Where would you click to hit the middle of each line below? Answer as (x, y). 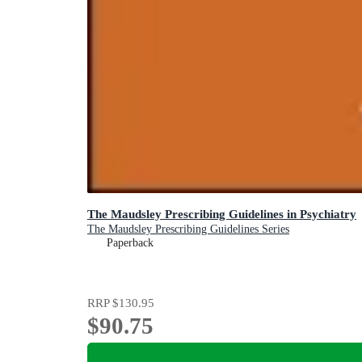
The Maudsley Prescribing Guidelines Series (188, 229)
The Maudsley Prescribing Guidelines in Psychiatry (222, 214)
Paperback (130, 243)
